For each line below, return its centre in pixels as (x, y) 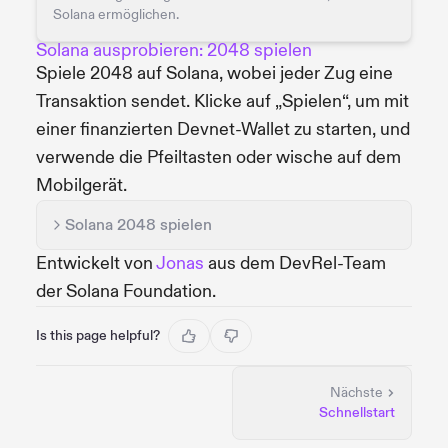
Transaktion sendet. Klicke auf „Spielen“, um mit (222, 101)
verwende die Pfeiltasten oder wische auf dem (218, 157)
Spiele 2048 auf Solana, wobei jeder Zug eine (214, 73)
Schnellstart (357, 412)
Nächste (356, 392)
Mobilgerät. (81, 185)
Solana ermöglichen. (116, 14)
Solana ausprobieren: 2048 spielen (174, 50)
